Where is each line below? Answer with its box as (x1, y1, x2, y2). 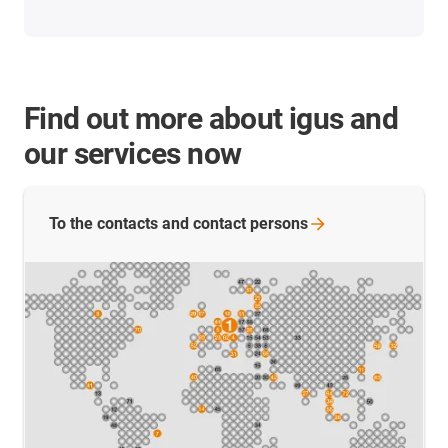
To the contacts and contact (49, 213, 250, 233)
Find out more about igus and (24, 100, 399, 136)
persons (250, 213, 308, 233)
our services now (24, 135, 242, 171)
